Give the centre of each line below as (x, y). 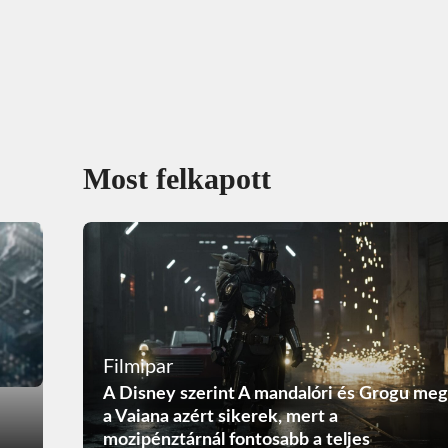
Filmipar (137, 366)
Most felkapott (176, 179)
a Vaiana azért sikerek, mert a (220, 416)
